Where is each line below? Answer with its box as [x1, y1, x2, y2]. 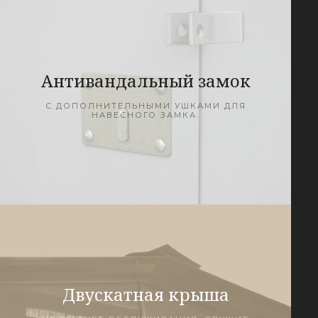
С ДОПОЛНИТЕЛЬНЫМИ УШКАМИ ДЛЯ [45, 100, 246, 111]
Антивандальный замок [40, 68, 251, 92]
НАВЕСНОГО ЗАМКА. [92, 109, 199, 120]
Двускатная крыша [62, 283, 229, 306]
